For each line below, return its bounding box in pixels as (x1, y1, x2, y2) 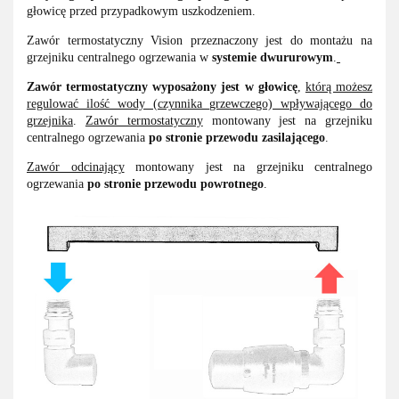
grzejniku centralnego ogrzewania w (27, 51, 212, 65)
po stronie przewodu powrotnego (87, 177, 264, 191)
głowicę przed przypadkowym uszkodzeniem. (27, 4, 256, 19)
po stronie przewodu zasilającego (149, 131, 325, 145)
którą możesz (305, 80, 373, 94)
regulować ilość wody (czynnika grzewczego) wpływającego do (27, 97, 372, 111)
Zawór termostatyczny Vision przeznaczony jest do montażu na (27, 34, 372, 48)
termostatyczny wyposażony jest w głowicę (66, 80, 297, 94)
